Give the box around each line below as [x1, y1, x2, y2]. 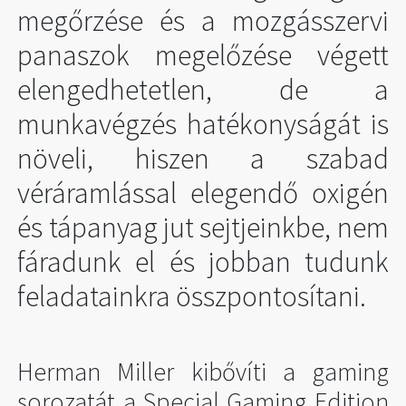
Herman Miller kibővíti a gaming [17, 354, 389, 388]
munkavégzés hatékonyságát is [17, 105, 389, 142]
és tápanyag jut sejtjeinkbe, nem [17, 208, 389, 246]
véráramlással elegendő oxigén [17, 174, 389, 211]
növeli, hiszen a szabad [17, 140, 389, 177]
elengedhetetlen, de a [17, 71, 389, 108]
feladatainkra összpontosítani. [17, 277, 367, 314]
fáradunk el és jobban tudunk [17, 243, 389, 280]
